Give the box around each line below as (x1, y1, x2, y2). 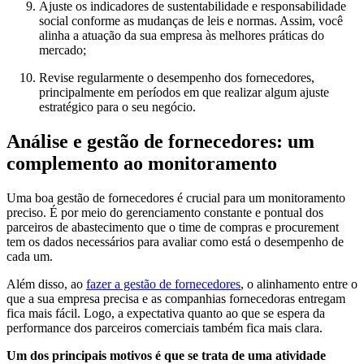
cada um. (6, 249, 53, 264)
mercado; (39, 43, 86, 58)
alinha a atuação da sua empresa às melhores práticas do (39, 28, 324, 43)
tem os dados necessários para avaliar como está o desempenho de (6, 235, 344, 249)
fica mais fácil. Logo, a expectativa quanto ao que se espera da (6, 306, 325, 321)
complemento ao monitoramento (6, 153, 277, 175)
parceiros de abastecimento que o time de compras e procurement (6, 220, 339, 235)
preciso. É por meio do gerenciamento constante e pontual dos (6, 206, 323, 220)
